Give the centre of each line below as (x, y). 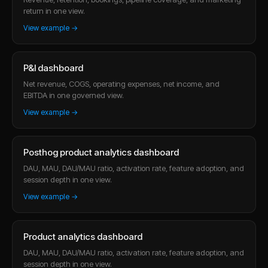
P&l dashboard (53, 68)
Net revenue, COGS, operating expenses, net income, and (121, 83)
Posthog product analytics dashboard (101, 152)
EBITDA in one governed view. (74, 95)
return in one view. (54, 10)
